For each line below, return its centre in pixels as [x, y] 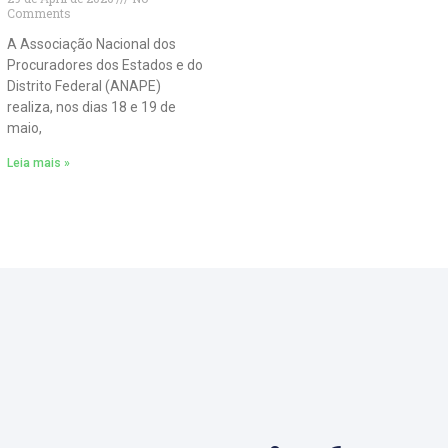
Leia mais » [38, 163]
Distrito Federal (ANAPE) [83, 86]
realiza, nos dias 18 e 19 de [91, 107]
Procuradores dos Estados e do [104, 65]
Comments [38, 13]
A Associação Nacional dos [91, 44]
